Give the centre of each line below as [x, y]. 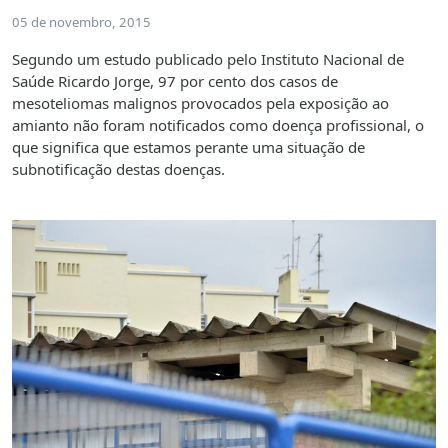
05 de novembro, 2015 [81, 21]
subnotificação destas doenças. [118, 168]
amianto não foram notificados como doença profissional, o [218, 124]
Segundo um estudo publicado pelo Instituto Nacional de [208, 58]
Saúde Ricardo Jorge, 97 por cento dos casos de [175, 80]
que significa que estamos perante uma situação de [188, 146]
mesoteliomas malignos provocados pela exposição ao [200, 102]
